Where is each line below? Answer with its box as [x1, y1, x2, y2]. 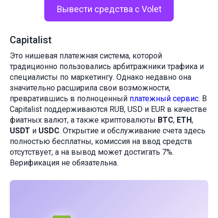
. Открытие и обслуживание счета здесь [59, 126, 205, 136]
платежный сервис [127, 94, 199, 104]
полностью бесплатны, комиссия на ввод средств [10, 137, 192, 146]
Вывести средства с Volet [56, 4, 162, 15]
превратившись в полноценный [10, 94, 127, 104]
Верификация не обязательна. [10, 158, 118, 168]
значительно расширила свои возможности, [10, 83, 170, 93]
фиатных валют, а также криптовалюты [10, 115, 158, 125]
